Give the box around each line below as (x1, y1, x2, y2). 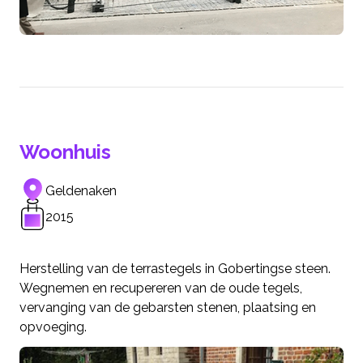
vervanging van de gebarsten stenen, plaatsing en (19, 300, 316, 316)
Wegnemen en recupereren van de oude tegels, (19, 280, 302, 297)
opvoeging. (19, 319, 87, 335)
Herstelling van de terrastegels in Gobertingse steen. (19, 261, 331, 277)
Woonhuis (19, 140, 111, 164)
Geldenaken (45, 183, 117, 199)
